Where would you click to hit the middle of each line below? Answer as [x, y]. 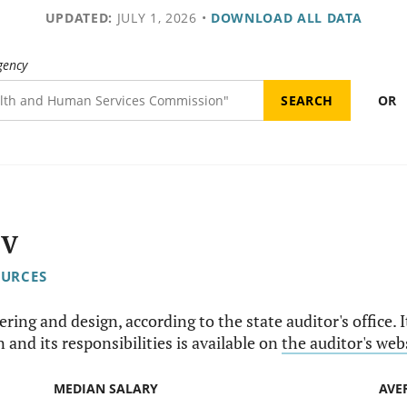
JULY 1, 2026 [154, 18]
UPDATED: [79, 18]
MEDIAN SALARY [106, 389]
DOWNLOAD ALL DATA [286, 18]
